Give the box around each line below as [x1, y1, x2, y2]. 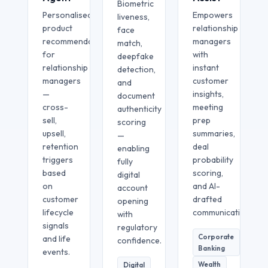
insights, [192, 88, 224, 99]
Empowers [192, 9, 233, 20]
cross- [42, 101, 69, 112]
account [117, 182, 148, 193]
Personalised [42, 9, 93, 20]
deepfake [117, 50, 154, 62]
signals [42, 220, 69, 231]
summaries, [192, 127, 235, 139]
